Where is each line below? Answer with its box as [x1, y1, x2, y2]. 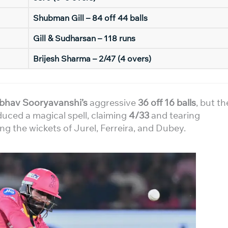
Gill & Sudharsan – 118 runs [33, 33, 135, 43]
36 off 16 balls [138, 97, 196, 108]
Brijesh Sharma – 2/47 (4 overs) [33, 53, 151, 64]
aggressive [88, 97, 138, 108]
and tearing [149, 109, 200, 121]
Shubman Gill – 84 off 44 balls [33, 13, 148, 23]
